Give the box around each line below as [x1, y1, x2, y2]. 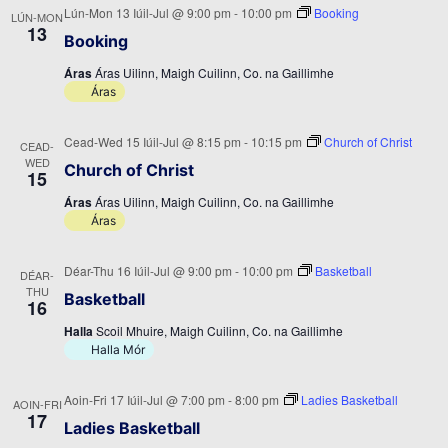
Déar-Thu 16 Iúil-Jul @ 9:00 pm [64, 262, 232, 279]
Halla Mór [91, 342, 145, 357]
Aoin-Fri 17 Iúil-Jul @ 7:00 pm [64, 391, 225, 408]
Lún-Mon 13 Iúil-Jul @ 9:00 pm [64, 4, 231, 21]
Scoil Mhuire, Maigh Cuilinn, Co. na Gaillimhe [96, 322, 343, 339]
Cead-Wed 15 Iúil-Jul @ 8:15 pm [64, 133, 241, 150]
